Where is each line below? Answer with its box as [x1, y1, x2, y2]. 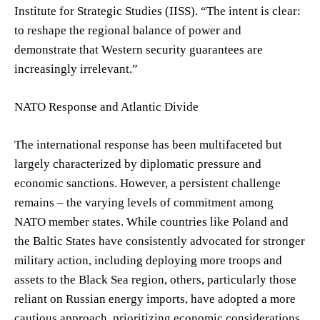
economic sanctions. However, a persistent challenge [14, 176, 281, 190]
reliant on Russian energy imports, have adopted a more [14, 291, 296, 306]
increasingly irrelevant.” [14, 61, 138, 76]
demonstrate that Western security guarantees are [14, 42, 263, 56]
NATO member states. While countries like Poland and [14, 214, 289, 229]
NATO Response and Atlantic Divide [14, 99, 199, 114]
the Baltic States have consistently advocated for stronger [14, 234, 305, 248]
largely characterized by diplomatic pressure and [14, 156, 261, 171]
